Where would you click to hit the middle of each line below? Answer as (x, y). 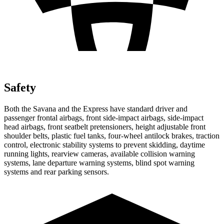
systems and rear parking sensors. (56, 171)
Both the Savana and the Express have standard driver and (96, 108)
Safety (20, 87)
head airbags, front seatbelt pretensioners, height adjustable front (105, 126)
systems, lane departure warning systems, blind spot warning (99, 162)
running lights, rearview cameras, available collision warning (99, 153)
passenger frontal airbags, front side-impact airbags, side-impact (104, 117)
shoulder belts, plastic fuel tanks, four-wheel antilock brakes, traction (112, 135)
